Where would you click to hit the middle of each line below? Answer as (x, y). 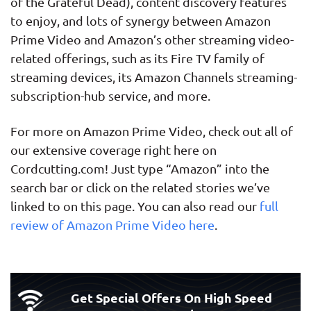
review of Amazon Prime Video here (112, 224)
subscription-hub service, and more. (110, 95)
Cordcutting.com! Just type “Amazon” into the (140, 168)
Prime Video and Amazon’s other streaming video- (152, 39)
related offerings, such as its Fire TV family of (137, 58)
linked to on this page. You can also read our (135, 205)
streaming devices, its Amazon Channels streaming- (154, 76)
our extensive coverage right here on (114, 149)
